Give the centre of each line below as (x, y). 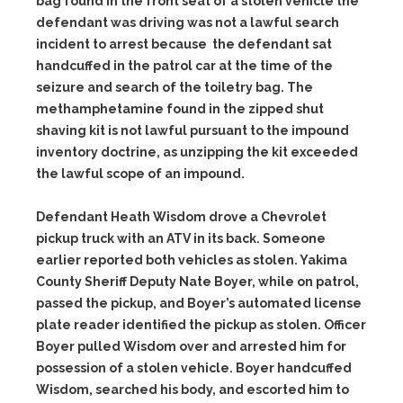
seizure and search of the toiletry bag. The (175, 87)
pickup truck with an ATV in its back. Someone (181, 238)
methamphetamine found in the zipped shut (180, 109)
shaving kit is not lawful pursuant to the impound (193, 130)
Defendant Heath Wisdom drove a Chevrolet (181, 217)
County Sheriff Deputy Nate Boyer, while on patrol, (197, 282)
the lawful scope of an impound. (140, 174)
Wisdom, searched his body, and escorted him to (193, 390)
